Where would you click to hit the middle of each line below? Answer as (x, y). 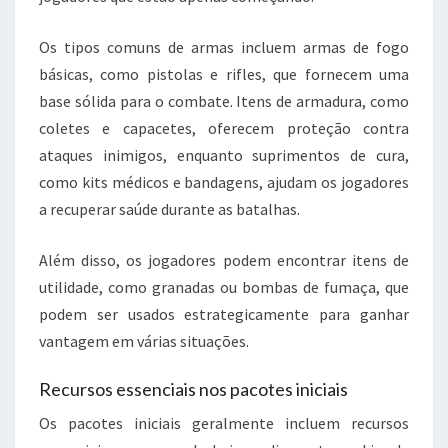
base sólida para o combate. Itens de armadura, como (224, 101)
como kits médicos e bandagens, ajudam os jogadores (224, 182)
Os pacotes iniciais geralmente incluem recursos (224, 423)
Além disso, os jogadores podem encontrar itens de (224, 260)
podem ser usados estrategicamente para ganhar (224, 314)
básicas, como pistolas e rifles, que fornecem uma (224, 74)
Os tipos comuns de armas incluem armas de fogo (224, 47)
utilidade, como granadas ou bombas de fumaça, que (224, 287)
